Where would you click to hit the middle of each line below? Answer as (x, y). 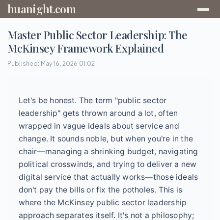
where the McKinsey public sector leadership (103, 203)
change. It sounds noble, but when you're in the (106, 139)
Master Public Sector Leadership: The (97, 35)
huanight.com (41, 9)
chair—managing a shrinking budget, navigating (108, 152)
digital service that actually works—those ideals (108, 177)
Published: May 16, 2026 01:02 (51, 64)
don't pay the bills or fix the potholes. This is (100, 190)
